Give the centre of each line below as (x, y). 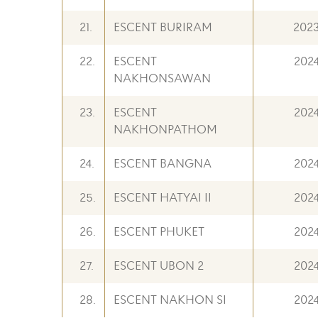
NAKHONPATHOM (165, 130)
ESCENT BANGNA (163, 164)
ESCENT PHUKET (159, 232)
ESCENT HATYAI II (163, 198)
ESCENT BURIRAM (163, 28)
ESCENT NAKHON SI (170, 300)
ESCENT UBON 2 (159, 266)
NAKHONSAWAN (162, 79)
